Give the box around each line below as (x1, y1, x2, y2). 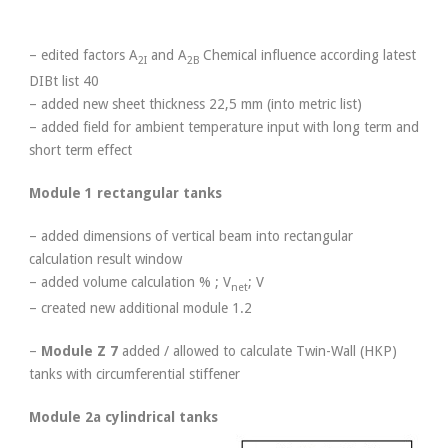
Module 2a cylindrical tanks (29, 408, 218, 425)
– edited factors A (29, 47, 138, 63)
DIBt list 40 (29, 72, 99, 89)
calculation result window (29, 250, 182, 267)
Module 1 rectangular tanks (29, 184, 222, 201)
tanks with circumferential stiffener (29, 365, 240, 382)
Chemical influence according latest (203, 47, 416, 63)
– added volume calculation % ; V (29, 273, 231, 290)
